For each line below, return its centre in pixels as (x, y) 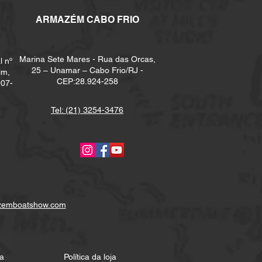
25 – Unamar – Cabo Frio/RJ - (87, 70)
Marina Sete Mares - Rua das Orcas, (87, 59)
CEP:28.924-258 (87, 81)
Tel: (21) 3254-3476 (87, 110)
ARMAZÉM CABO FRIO (87, 20)
